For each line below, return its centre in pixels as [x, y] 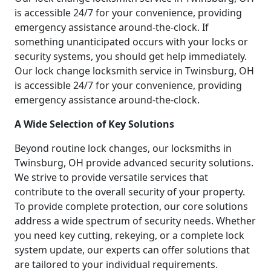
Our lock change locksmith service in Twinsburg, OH [134, 70]
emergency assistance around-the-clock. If [112, 27]
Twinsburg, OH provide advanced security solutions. [134, 162]
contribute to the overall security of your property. [130, 191]
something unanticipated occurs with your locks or [131, 41]
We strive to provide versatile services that [111, 177]
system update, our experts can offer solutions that [132, 250]
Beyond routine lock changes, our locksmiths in [123, 148]
